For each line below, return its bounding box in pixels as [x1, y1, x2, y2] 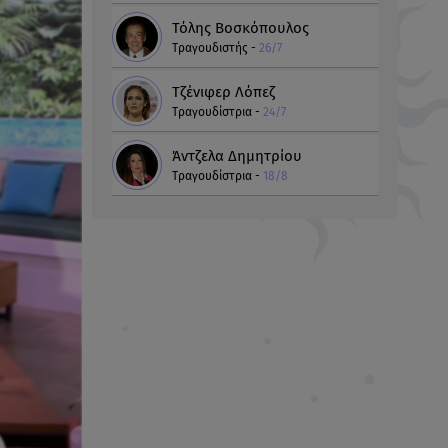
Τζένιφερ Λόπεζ [172, 83, 275, 102]
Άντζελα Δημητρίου [172, 147, 302, 166]
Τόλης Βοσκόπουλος [172, 19, 309, 38]
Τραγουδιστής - [172, 41, 259, 56]
